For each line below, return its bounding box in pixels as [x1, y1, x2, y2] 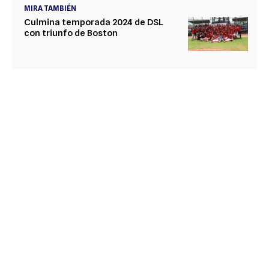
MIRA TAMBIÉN [24, 4, 76, 13]
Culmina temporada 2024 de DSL [24, 17, 163, 28]
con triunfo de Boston [24, 28, 118, 39]
